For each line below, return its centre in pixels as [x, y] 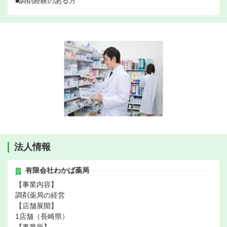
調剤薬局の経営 [40, 195]
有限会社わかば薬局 [57, 171]
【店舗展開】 [36, 206]
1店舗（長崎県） [42, 217]
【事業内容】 [36, 185]
